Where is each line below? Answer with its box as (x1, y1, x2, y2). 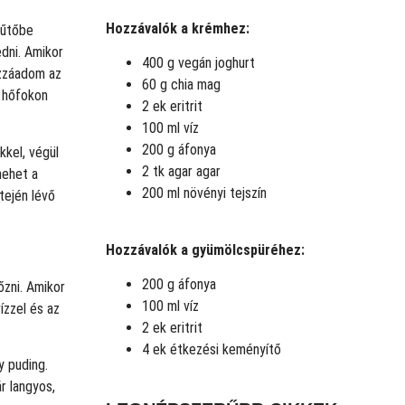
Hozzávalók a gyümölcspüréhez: (106, 240, 305, 259)
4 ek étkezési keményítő (142, 341, 281, 359)
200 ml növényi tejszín (142, 184, 267, 202)
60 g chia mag (142, 76, 221, 94)
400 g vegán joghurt (142, 54, 259, 72)
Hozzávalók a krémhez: (106, 19, 250, 37)
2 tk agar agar (142, 163, 221, 181)
